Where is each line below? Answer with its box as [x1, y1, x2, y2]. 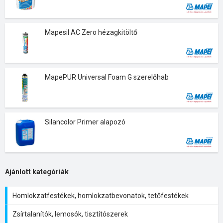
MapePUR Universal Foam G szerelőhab [45, 73, 169, 81]
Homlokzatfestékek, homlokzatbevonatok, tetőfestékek [12, 192, 189, 200]
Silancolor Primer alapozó [45, 118, 125, 126]
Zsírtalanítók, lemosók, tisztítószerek [12, 210, 128, 218]
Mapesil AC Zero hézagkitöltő [45, 28, 137, 36]
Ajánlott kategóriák [5, 168, 69, 176]
